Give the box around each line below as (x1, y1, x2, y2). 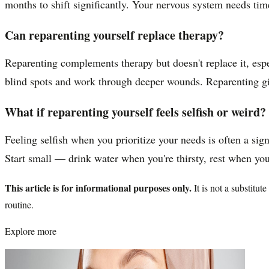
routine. (5, 198, 34, 211)
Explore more (5, 224, 56, 237)
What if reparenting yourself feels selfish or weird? (5, 103, 266, 121)
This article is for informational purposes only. (5, 180, 192, 195)
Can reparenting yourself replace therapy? (5, 26, 224, 44)
